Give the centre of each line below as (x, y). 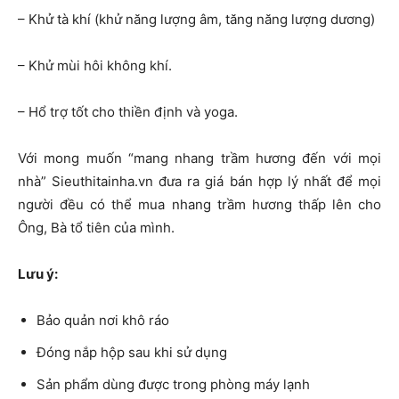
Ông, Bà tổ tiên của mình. (96, 228)
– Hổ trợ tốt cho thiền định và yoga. (128, 112)
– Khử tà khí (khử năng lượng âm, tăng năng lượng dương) (196, 20)
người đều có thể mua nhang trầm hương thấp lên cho (199, 205)
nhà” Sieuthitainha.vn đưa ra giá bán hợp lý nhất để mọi (199, 182)
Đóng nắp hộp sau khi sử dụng (132, 353)
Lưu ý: (38, 274)
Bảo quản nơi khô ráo (103, 321)
